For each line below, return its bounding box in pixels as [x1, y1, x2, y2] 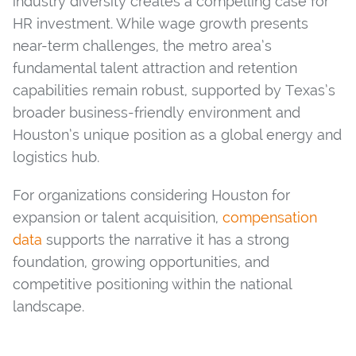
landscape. [13, 298, 84, 315]
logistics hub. [13, 149, 99, 166]
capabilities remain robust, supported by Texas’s [13, 82, 335, 99]
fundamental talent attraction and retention [13, 60, 297, 77]
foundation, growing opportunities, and [13, 253, 269, 271]
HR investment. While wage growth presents [13, 15, 308, 33]
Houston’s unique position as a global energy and [13, 126, 342, 144]
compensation [222, 209, 317, 226]
